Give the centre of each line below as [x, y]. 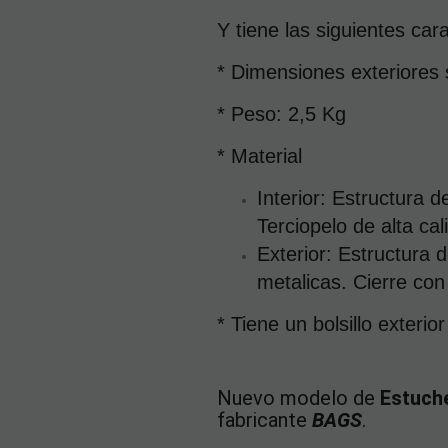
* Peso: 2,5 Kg [281, 113]
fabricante [264, 419]
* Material [259, 155]
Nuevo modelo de [298, 397]
